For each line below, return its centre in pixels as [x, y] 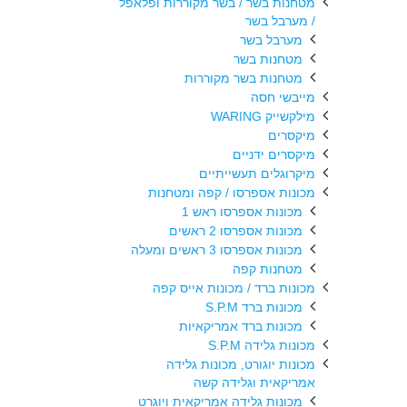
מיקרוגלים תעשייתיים [257, 174]
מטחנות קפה [268, 269]
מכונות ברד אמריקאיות [241, 326]
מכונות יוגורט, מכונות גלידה [241, 364]
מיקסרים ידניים [274, 154]
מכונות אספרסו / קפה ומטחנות [232, 193]
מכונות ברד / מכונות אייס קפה [234, 288]
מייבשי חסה [283, 97]
